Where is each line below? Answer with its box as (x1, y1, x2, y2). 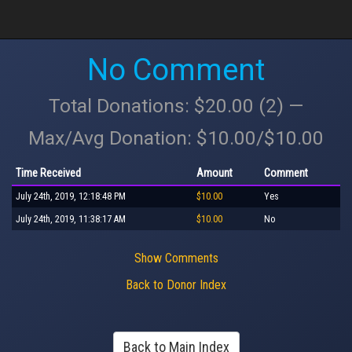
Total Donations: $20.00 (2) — (49, 94, 303, 117)
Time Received (16, 166, 81, 179)
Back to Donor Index (126, 277, 226, 292)
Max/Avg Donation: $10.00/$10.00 (28, 126, 324, 149)
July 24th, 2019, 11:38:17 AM (16, 213, 126, 225)
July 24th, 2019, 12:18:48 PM (16, 190, 126, 202)
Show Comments (134, 250, 218, 266)
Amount (196, 166, 233, 179)
